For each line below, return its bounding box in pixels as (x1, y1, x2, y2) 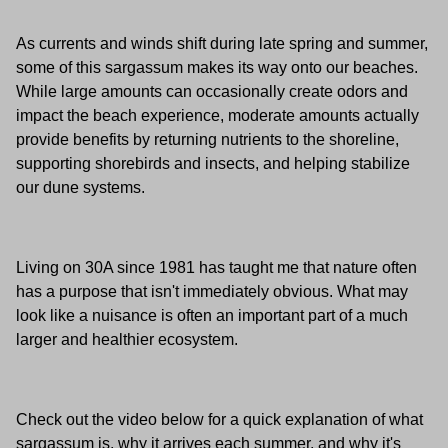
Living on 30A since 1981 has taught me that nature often (16, 259, 417, 276)
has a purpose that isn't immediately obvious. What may (16, 283, 408, 300)
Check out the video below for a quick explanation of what (16, 411, 423, 428)
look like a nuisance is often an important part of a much (16, 307, 408, 324)
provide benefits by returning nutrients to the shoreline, (16, 131, 399, 148)
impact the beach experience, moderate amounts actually (16, 107, 419, 124)
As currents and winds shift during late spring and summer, (16, 35, 428, 52)
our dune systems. (16, 179, 145, 196)
